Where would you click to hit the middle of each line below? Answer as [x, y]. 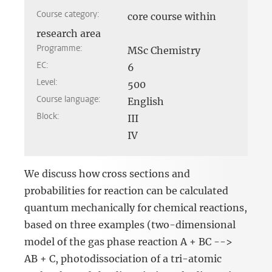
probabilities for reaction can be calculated [126, 191]
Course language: [70, 100]
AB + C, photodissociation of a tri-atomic [123, 259]
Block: [49, 117]
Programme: [61, 49]
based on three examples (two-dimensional [130, 225]
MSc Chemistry [164, 51]
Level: [48, 83]
